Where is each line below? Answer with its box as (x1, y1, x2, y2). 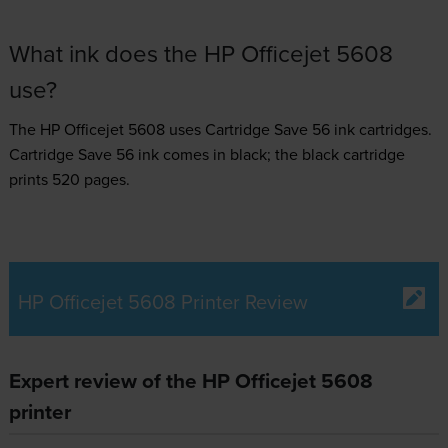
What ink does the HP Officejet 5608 (8, 35, 393, 70)
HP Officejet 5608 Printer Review (17, 286, 308, 316)
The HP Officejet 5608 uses (8, 117, 205, 140)
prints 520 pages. (8, 167, 130, 190)
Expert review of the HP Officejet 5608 (8, 365, 373, 396)
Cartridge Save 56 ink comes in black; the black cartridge (8, 142, 405, 165)
